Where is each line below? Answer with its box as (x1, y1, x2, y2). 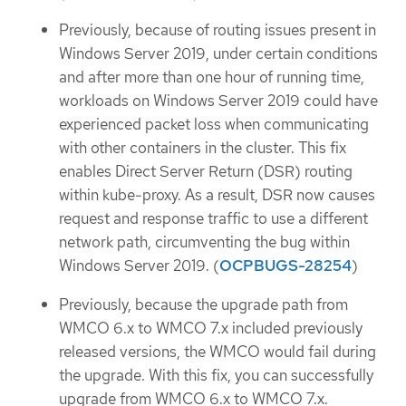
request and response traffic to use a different (59, 208, 368, 229)
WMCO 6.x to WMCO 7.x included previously (59, 317, 362, 338)
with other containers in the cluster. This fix (59, 138, 346, 159)
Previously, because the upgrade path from (59, 294, 348, 314)
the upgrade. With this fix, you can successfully (59, 364, 373, 385)
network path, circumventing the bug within (59, 232, 350, 253)
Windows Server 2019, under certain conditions (59, 43, 378, 64)
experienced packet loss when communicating (59, 114, 369, 135)
